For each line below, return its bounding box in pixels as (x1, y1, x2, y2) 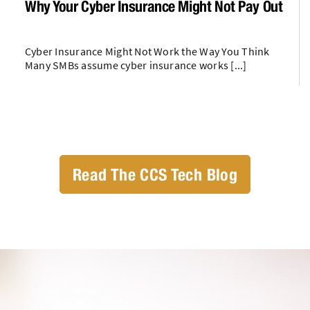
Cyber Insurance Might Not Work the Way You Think (24, 44, 272, 58)
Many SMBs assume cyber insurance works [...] (24, 57, 247, 72)
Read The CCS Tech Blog (73, 164, 237, 184)
